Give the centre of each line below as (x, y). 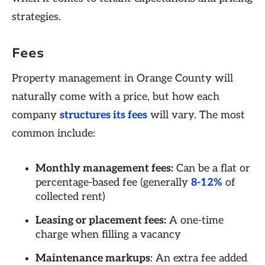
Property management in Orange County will (122, 78)
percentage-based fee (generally (113, 182)
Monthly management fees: (104, 168)
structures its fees (104, 115)
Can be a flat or (212, 168)
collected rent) (70, 197)
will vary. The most (196, 115)
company (36, 115)
